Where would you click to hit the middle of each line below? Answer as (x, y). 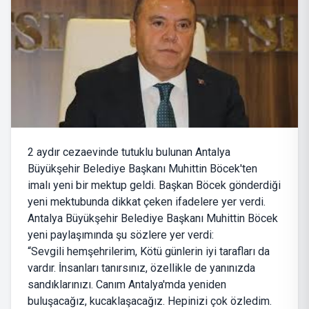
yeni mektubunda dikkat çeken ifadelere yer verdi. (147, 202)
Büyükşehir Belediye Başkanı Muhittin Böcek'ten (142, 169)
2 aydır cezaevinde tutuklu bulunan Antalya (129, 152)
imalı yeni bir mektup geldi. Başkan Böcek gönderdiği (154, 186)
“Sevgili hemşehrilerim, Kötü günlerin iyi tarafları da (149, 252)
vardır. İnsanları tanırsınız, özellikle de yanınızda (141, 268)
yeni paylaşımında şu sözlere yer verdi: (121, 235)
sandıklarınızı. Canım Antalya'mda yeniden (127, 285)
